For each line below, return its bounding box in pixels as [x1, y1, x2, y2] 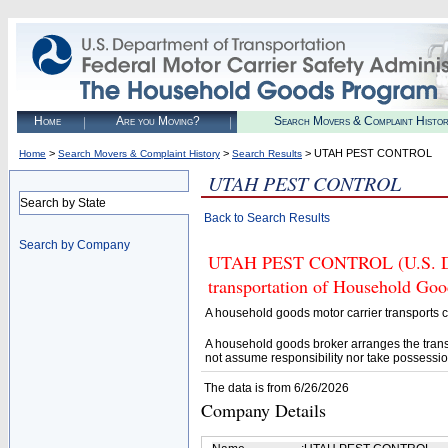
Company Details [201, 398, 326, 422]
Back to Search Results [204, 211, 330, 225]
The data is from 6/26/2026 [204, 381, 349, 395]
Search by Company [19, 238, 130, 252]
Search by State [20, 196, 106, 210]
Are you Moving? [115, 114, 200, 128]
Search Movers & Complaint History [58, 148, 220, 159]
